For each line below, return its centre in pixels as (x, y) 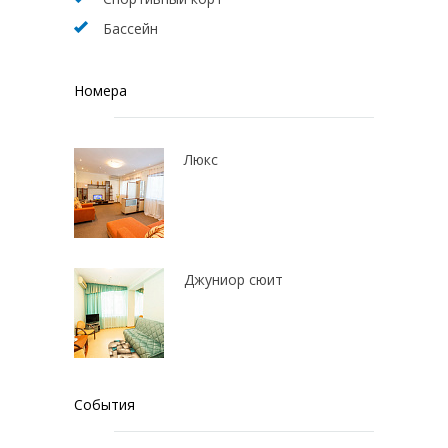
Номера (100, 90)
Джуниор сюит (233, 279)
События (104, 404)
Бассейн (130, 28)
